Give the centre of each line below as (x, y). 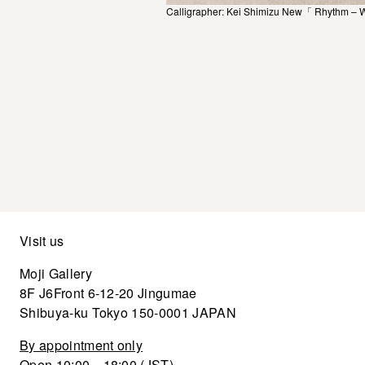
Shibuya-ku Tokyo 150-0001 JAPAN (128, 313)
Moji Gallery (56, 274)
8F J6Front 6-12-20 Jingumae (108, 293)
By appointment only (81, 345)
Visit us (42, 241)
